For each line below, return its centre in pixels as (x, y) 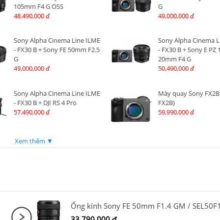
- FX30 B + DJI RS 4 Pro (45, 102)
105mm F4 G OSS (38, 7)
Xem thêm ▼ (34, 141)
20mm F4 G (174, 59)
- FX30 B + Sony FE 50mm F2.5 (56, 50)
